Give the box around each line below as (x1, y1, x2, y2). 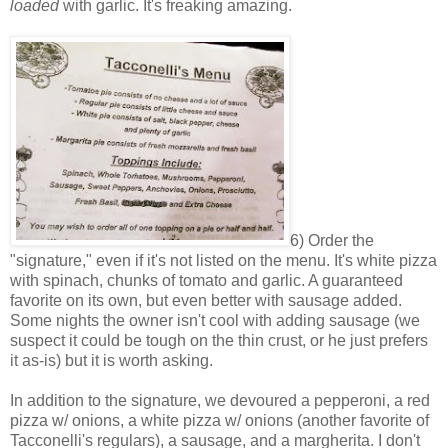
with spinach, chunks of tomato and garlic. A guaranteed (10, 271, 403, 289)
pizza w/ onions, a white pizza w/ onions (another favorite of (10, 411, 429, 429)
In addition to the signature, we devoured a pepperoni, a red (10, 391, 430, 409)
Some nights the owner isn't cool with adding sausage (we (10, 311, 420, 329)
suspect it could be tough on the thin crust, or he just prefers (10, 331, 428, 349)
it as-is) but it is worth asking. (10, 351, 213, 369)
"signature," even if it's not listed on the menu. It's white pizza (10, 251, 437, 269)
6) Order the (290, 231, 374, 249)
